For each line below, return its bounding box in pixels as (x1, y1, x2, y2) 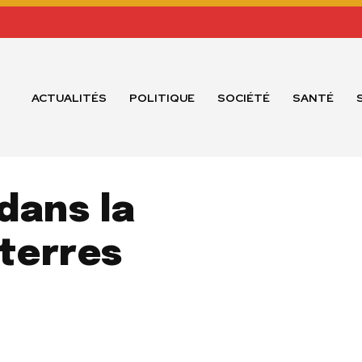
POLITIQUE (129, 90, 196, 105)
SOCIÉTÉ (217, 90, 271, 105)
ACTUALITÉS (32, 90, 107, 105)
